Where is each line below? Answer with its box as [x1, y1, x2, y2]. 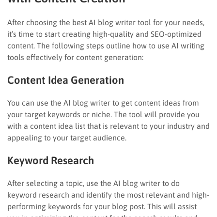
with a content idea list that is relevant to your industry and [7, 121, 210, 130]
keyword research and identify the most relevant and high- [7, 190, 209, 199]
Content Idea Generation [7, 73, 124, 86]
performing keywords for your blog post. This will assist [7, 201, 197, 211]
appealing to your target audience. [7, 133, 126, 142]
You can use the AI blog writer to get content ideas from [7, 98, 199, 107]
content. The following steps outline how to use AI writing [7, 41, 204, 50]
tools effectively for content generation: [7, 52, 143, 62]
